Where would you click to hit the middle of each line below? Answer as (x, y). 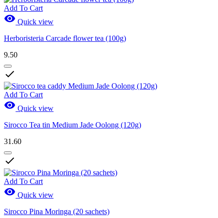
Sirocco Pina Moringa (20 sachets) (57, 211)
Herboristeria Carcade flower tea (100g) (65, 38)
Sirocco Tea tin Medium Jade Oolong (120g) (73, 125)
